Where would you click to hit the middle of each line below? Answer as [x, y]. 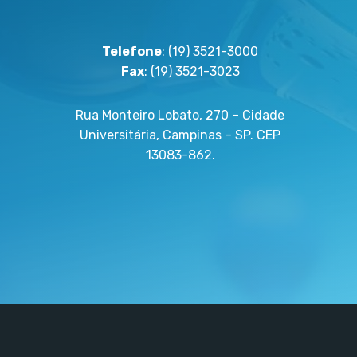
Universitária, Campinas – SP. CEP [180, 135]
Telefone [132, 51]
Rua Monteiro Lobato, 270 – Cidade [180, 115]
